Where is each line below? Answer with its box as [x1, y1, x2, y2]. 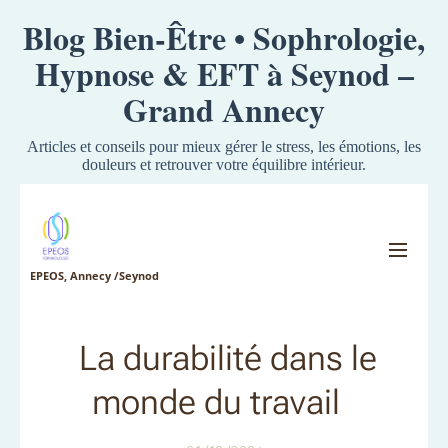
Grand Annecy [123, 86, 325, 133]
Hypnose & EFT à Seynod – [34, 50, 414, 97]
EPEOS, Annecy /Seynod [30, 267, 159, 283]
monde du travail [92, 382, 356, 422]
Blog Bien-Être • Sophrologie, [23, 14, 425, 61]
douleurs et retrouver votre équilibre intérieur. [82, 156, 366, 173]
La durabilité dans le [71, 338, 377, 378]
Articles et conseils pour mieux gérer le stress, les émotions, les [27, 138, 421, 155]
